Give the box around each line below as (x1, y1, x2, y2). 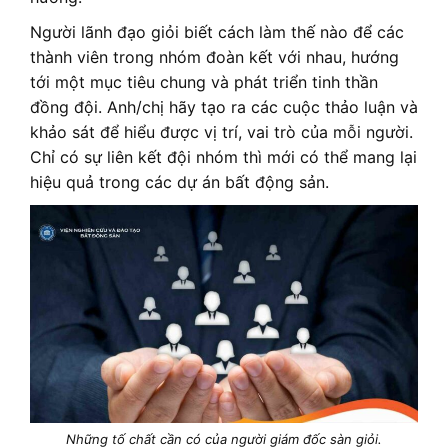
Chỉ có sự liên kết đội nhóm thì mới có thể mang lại (30, 147, 417, 168)
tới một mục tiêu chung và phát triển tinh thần (30, 72, 378, 93)
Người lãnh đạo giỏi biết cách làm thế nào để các (30, 22, 404, 43)
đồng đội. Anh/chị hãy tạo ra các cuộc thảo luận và (30, 97, 418, 118)
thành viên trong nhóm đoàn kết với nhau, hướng (30, 47, 399, 68)
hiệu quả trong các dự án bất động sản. (30, 172, 329, 193)
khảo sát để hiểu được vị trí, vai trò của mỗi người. (30, 122, 413, 143)
